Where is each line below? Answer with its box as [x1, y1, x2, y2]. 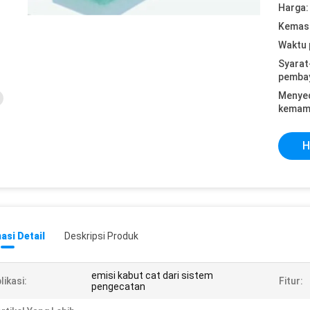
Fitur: [279, 275, 303, 286]
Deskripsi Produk [64, 230, 138, 241]
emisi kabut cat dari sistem [91, 270, 213, 281]
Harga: [278, 2, 309, 13]
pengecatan [91, 281, 145, 292]
